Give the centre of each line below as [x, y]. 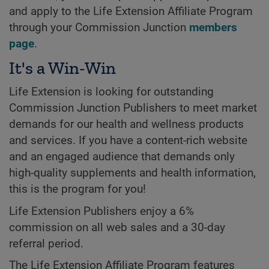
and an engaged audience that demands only [122, 157]
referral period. [46, 243]
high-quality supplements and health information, [132, 173]
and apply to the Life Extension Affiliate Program [131, 11]
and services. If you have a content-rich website [128, 141]
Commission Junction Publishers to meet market [133, 108]
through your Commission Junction [99, 27]
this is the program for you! [77, 189]
